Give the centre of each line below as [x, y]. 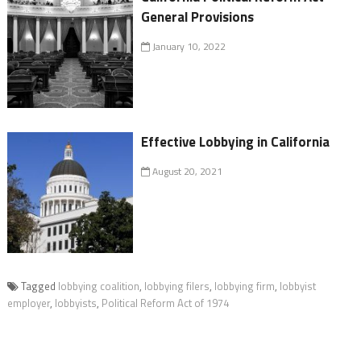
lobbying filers [176, 286]
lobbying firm [244, 286]
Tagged [39, 286]
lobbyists [75, 303]
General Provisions [198, 17]
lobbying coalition [98, 286]
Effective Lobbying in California [236, 142]
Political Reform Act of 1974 [165, 303]
